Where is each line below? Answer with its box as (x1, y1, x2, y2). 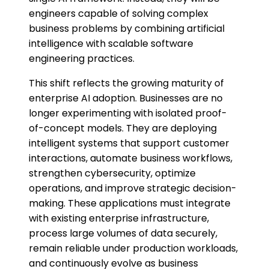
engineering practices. (29, 52, 134, 66)
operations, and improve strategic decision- (29, 181, 237, 196)
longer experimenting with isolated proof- (29, 106, 227, 121)
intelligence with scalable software (29, 37, 193, 51)
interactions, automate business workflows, (29, 151, 232, 166)
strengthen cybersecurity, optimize (29, 166, 196, 181)
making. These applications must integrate (29, 196, 231, 211)
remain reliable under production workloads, (29, 241, 238, 256)
